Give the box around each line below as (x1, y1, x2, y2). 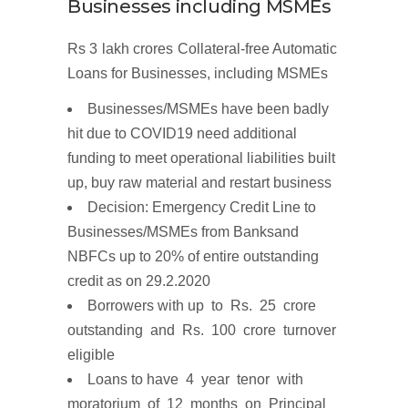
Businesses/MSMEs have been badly (87, 101, 329, 117)
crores (133, 41, 178, 56)
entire (203, 249, 243, 264)
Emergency (152, 199, 229, 215)
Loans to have (87, 372, 186, 387)
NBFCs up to (67, 249, 155, 264)
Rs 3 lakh (67, 41, 134, 56)
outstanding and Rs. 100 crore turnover (67, 322, 336, 338)
